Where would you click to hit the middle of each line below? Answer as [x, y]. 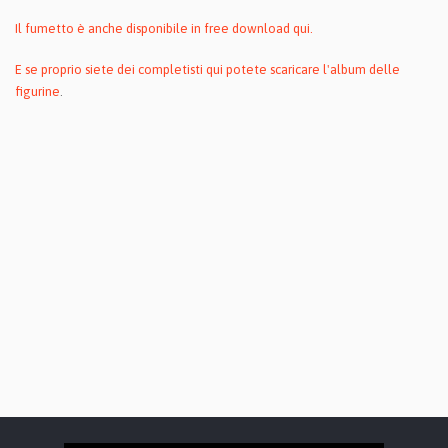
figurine [37, 92]
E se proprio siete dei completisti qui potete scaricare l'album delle [207, 70]
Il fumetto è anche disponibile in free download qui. [164, 28]
